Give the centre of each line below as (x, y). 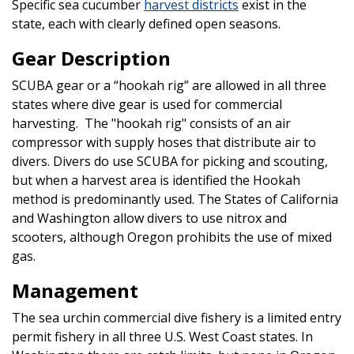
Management (75, 290)
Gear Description (91, 58)
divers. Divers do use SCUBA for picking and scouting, (170, 161)
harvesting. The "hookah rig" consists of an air (151, 123)
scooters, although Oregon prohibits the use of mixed (172, 237)
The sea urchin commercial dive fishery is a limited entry (177, 317)
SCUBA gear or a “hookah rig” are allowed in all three (169, 85)
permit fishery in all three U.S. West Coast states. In (162, 336)
